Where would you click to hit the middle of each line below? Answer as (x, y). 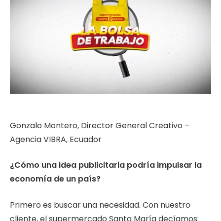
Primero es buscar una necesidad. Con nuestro (100, 205)
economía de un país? (55, 179)
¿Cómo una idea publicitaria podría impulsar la (106, 165)
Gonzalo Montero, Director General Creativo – (100, 125)
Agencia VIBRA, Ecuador (56, 139)
